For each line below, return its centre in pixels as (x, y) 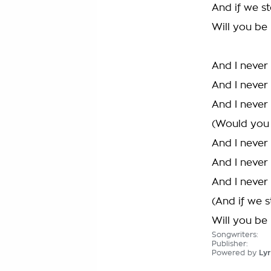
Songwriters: (235, 235)
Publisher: (230, 244)
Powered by (235, 253)
